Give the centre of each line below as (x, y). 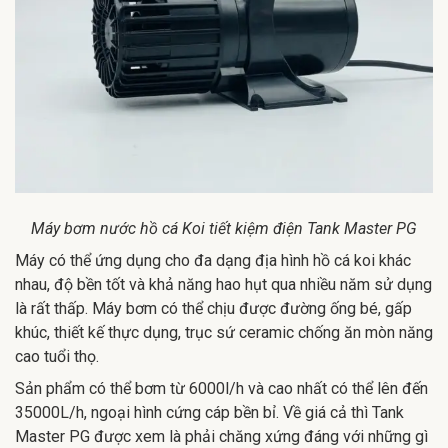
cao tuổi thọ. (57, 356)
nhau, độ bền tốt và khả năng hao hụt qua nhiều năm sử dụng (223, 284)
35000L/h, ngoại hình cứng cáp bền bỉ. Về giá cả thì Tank (209, 412)
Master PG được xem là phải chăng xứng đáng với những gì (221, 436)
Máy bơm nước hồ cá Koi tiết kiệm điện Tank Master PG (224, 228)
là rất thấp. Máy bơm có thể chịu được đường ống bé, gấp (213, 308)
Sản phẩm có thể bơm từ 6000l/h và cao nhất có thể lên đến (221, 388)
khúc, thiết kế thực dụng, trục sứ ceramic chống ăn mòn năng (224, 332)
